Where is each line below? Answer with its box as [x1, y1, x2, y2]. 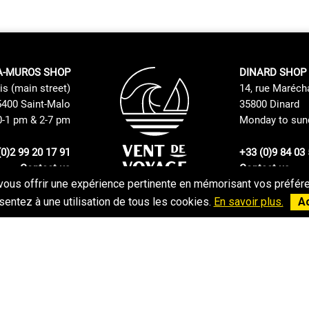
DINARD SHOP [239, 66, 306, 79]
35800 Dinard [239, 98, 299, 111]
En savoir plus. [213, 195, 283, 208]
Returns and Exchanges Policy [59, 189, 172, 199]
